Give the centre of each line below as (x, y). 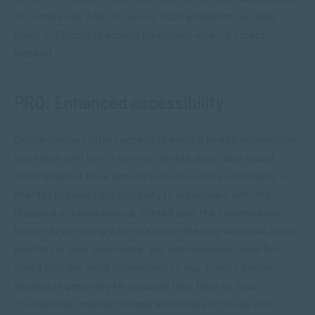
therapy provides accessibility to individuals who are (142, 194)
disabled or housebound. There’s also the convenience (148, 212)
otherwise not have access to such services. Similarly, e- (152, 175)
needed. (34, 52)
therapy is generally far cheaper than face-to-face (136, 285)
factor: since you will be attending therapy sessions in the (156, 230)
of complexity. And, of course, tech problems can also (145, 16)
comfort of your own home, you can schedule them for (146, 249)
